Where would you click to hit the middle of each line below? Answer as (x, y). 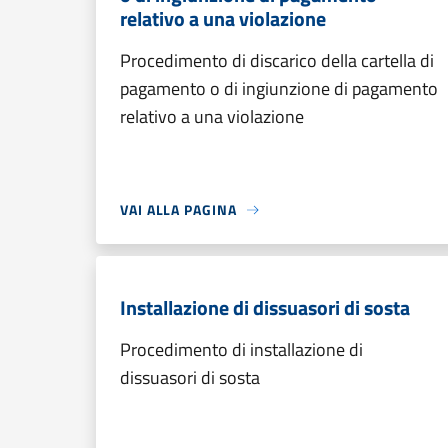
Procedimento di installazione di (241, 349)
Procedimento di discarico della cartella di (277, 60)
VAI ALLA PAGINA (178, 209)
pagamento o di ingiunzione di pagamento (279, 88)
